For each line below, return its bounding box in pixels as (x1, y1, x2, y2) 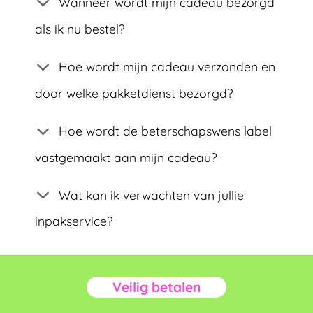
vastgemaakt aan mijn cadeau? (35, 149, 218, 165)
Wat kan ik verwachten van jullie (59, 187, 245, 203)
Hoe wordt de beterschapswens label (59, 122, 272, 138)
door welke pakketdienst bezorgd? (35, 85, 234, 101)
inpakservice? (35, 213, 114, 229)
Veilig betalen (112, 278, 201, 296)
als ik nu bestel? (35, 21, 126, 36)
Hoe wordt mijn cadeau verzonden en (59, 58, 276, 74)
